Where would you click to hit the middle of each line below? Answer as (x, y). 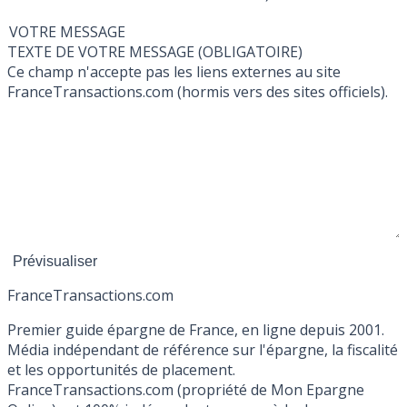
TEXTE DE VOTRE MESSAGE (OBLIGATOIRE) (250, 52)
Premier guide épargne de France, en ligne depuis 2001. (196, 330)
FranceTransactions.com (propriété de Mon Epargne (186, 390)
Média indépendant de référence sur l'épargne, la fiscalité (203, 350)
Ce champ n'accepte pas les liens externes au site (174, 72)
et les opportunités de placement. (121, 370)
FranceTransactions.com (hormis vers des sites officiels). (198, 92)
